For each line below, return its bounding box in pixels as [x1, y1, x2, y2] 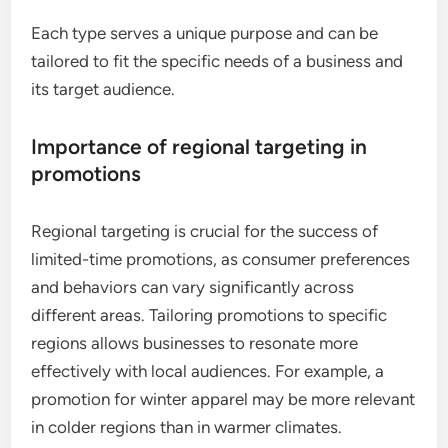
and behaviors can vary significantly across [31, 277, 355, 297]
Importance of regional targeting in [31, 134, 368, 159]
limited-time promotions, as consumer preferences [31, 249, 411, 269]
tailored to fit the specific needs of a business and [31, 51, 404, 71]
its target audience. [31, 79, 176, 99]
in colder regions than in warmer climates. [31, 417, 343, 437]
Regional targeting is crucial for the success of [31, 221, 379, 241]
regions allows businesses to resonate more [31, 333, 359, 353]
